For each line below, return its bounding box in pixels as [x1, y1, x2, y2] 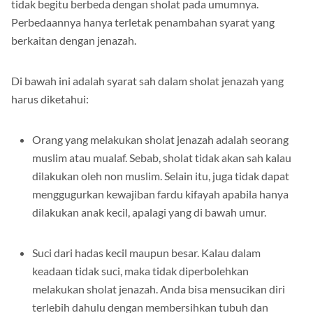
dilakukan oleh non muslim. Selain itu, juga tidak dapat [32, 169, 289, 183]
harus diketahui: [11, 92, 89, 106]
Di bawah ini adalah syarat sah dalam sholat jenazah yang [11, 74, 284, 88]
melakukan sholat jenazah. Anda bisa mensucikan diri [32, 282, 285, 296]
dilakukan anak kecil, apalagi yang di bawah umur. [32, 205, 266, 219]
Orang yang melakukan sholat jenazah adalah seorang [32, 133, 289, 147]
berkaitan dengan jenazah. [11, 34, 136, 48]
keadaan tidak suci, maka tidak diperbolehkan [32, 264, 249, 278]
